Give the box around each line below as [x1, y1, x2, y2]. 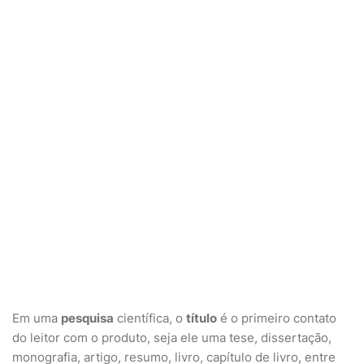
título [186, 310, 217, 326]
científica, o [114, 310, 186, 326]
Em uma [12, 310, 61, 326]
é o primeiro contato [217, 310, 336, 326]
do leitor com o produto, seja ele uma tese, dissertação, [12, 330, 331, 345]
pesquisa [61, 310, 114, 326]
